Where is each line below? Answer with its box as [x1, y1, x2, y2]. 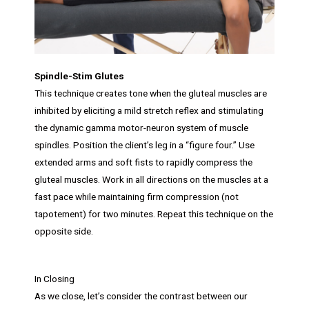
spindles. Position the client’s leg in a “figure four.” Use [34, 139, 255, 150]
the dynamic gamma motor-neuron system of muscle [34, 121, 248, 133]
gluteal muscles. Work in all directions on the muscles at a [34, 173, 268, 185]
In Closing [34, 272, 74, 284]
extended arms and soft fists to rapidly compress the [34, 156, 252, 168]
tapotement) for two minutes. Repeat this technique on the [34, 208, 273, 219]
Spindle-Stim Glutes [34, 70, 124, 81]
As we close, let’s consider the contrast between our [34, 290, 248, 301]
